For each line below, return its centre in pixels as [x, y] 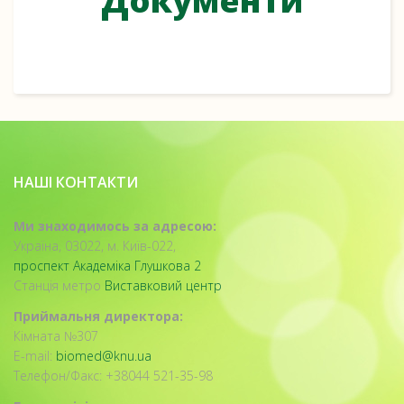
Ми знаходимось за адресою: [115, 226]
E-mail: [35, 356]
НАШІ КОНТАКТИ [76, 182]
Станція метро [59, 285]
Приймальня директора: [98, 316]
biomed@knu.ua [104, 356]
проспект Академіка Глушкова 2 [107, 266]
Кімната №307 [56, 336]
